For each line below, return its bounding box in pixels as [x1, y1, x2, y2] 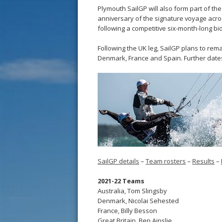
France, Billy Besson [98, 206, 157, 215]
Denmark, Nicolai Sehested [98, 196, 179, 205]
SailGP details [98, 157, 139, 166]
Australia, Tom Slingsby [98, 186, 167, 195]
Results [192, 157, 215, 166]
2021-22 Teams [98, 176, 144, 185]
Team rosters [146, 157, 186, 166]
